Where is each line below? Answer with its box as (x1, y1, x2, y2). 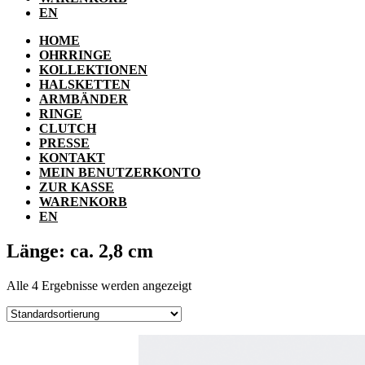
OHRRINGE (39, 48, 112, 63)
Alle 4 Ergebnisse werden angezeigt (7, 278, 191, 292)
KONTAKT (39, 151, 105, 165)
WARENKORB (39, 195, 127, 209)
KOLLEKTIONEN (39, 63, 147, 77)
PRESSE (39, 136, 90, 151)
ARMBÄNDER (39, 92, 128, 107)
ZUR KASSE (39, 180, 114, 195)
